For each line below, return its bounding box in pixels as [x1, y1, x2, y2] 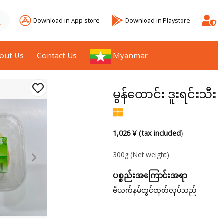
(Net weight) [130, 150, 169, 160]
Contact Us [37, 50, 77, 61]
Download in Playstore [125, 16, 190, 25]
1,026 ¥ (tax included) [112, 128, 183, 138]
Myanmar [113, 50, 148, 61]
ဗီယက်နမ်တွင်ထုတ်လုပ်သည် [112, 185, 197, 195]
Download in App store [33, 16, 100, 25]
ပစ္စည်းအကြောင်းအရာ [112, 170, 187, 181]
